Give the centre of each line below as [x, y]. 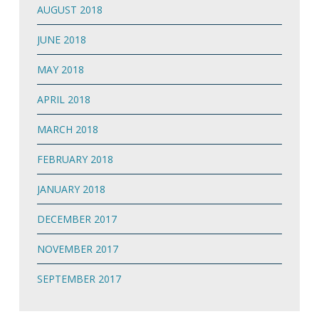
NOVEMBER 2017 [77, 249]
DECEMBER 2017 [77, 219]
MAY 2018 [60, 69]
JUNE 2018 [61, 39]
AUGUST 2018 [69, 9]
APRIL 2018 [63, 99]
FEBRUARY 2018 [75, 159]
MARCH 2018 [67, 129]
